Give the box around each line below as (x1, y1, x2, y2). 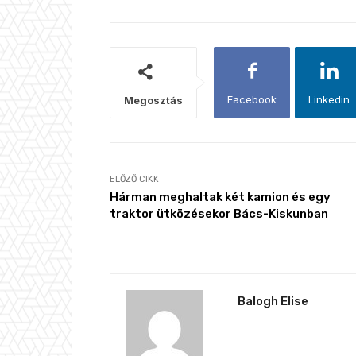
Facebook (227, 93, 277, 106)
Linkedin (308, 93, 350, 106)
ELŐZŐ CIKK (110, 174, 159, 185)
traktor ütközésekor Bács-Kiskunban (110, 207, 328, 222)
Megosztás (124, 94, 183, 107)
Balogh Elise (238, 294, 308, 309)
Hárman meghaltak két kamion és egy (110, 190, 331, 205)
